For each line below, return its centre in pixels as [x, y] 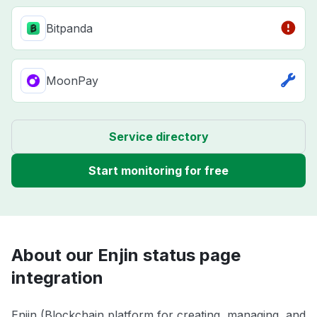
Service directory [158, 137]
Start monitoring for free [158, 171]
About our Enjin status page [126, 255]
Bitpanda [69, 29]
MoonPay [72, 81]
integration [57, 278]
